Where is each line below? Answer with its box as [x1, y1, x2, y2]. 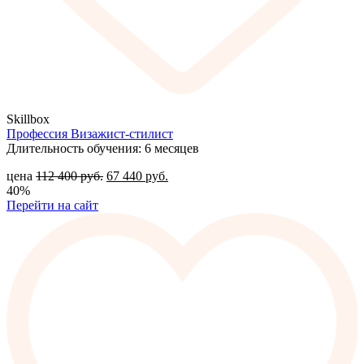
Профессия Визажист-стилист [6, 127, 173, 141]
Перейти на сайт [6, 198, 98, 213]
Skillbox [6, 112, 50, 127]
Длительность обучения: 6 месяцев [6, 141, 199, 156]
